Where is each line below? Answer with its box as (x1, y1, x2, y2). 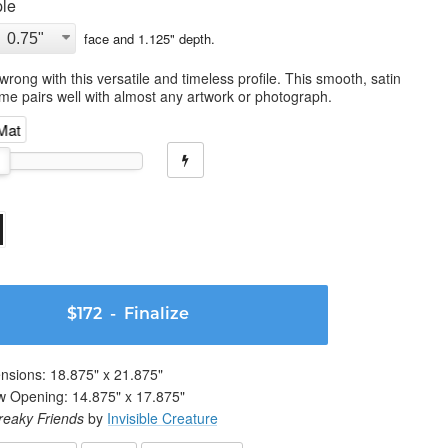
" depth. (170, 28, 215, 48)
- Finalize (102, 307, 189, 323)
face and (76, 28, 138, 48)
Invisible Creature (107, 408, 218, 428)
